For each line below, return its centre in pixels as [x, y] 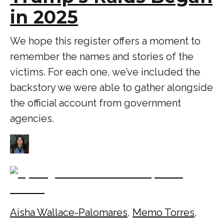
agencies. [32, 118]
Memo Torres [163, 212]
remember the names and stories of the [102, 56]
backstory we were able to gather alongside [111, 87]
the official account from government [95, 103]
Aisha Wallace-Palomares [69, 212]
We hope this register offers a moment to [105, 41]
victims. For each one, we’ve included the [105, 72]
